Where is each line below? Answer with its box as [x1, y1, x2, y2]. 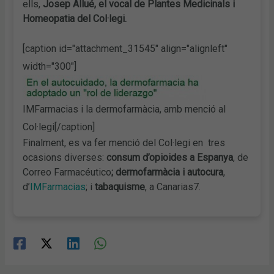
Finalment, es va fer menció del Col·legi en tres [23, 136, 226, 149]
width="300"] [23, 60, 77, 72]
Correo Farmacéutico [23, 166, 112, 178]
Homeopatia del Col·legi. [23, 12, 127, 24]
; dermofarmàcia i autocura [111, 166, 224, 178]
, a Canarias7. [145, 180, 201, 193]
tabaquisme [95, 180, 146, 193]
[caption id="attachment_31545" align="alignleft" [23, 42, 228, 54]
